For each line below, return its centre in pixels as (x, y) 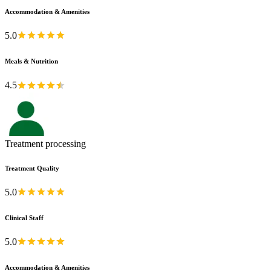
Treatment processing (45, 143)
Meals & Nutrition (31, 61)
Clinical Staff (24, 217)
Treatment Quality (32, 168)
